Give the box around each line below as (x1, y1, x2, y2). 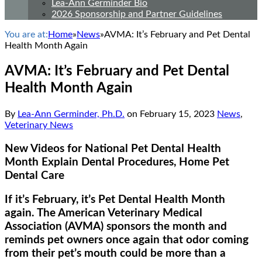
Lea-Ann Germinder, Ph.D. (18, 109, 125, 119)
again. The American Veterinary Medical (5, 208, 202, 219)
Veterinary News (5, 120, 73, 130)
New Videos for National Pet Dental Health (5, 143, 221, 154)
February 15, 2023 (140, 109, 215, 119)
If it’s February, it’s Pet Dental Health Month (5, 194, 225, 206)
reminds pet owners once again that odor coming (5, 235, 249, 246)
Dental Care (5, 170, 64, 181)
